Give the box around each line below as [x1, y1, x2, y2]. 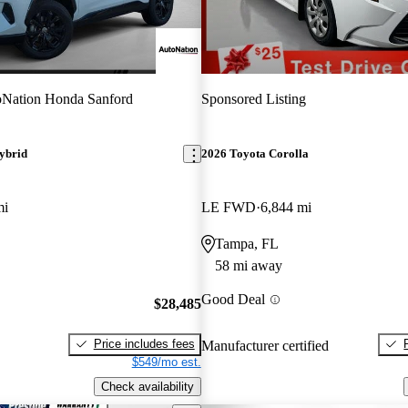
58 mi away [214, 258, 282, 274]
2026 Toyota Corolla [200, 147, 309, 161]
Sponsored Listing [200, 90, 306, 107]
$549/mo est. [131, 354, 201, 369]
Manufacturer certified [200, 337, 329, 353]
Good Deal [200, 291, 265, 308]
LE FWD [200, 199, 256, 216]
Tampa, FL [214, 236, 279, 252]
